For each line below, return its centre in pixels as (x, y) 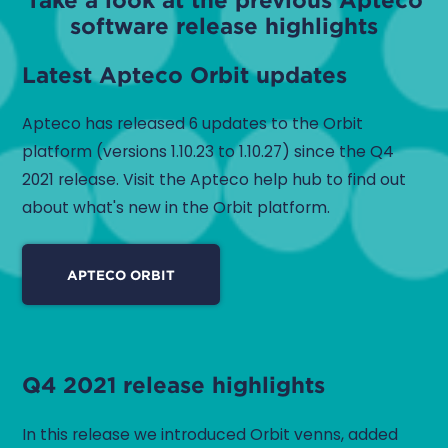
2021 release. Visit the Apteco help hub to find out (214, 180)
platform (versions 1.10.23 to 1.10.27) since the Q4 (208, 152)
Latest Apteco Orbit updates (185, 74)
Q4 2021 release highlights (174, 385)
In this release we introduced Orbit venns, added (210, 434)
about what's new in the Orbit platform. (176, 208)
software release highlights (224, 26)
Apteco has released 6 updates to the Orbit (193, 124)
